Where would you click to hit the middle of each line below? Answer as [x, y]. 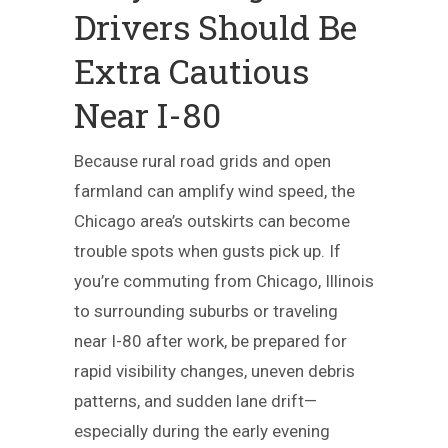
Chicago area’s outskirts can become [212, 221]
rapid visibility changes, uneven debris [214, 371]
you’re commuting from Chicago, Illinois [224, 281]
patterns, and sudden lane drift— [195, 401]
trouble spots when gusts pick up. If [207, 251]
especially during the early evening [202, 431]
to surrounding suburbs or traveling [206, 311]
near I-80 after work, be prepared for [210, 341]
